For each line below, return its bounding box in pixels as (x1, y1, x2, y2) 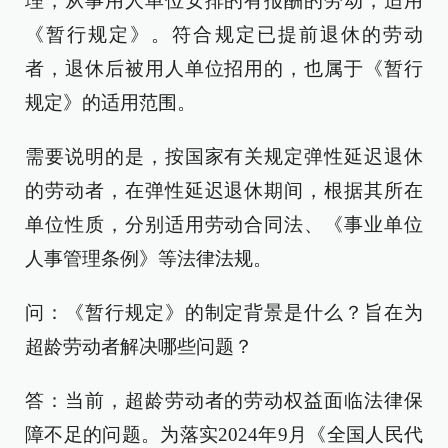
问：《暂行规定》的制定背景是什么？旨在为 (25, 302, 423, 323)
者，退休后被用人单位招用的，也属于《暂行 (25, 58, 423, 79)
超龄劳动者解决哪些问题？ (25, 336, 253, 357)
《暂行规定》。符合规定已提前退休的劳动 (25, 24, 423, 45)
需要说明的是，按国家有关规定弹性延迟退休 (25, 146, 423, 167)
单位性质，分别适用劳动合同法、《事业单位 (25, 214, 423, 235)
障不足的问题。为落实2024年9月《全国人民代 (25, 424, 423, 445)
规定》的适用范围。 (25, 92, 196, 113)
